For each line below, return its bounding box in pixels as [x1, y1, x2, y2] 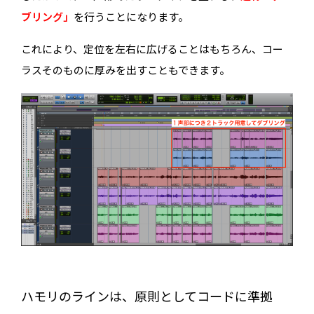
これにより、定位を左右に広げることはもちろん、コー [21, 42, 284, 57]
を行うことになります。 [74, 10, 189, 25]
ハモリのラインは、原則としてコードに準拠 [21, 288, 273, 306]
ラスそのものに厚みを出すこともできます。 [21, 63, 231, 78]
